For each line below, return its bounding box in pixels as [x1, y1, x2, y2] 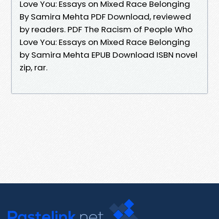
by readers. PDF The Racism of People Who [20, 23, 193, 35]
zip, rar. [20, 61, 47, 73]
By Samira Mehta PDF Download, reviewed [20, 10, 191, 22]
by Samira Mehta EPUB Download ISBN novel [20, 48, 197, 61]
